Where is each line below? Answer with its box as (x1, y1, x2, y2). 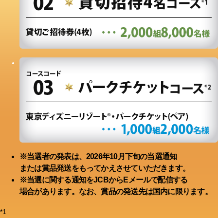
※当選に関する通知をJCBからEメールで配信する (19, 176, 188, 184)
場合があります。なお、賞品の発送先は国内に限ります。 (19, 187, 212, 196)
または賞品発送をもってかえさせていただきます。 (19, 164, 190, 173)
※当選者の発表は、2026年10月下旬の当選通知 (19, 152, 177, 161)
